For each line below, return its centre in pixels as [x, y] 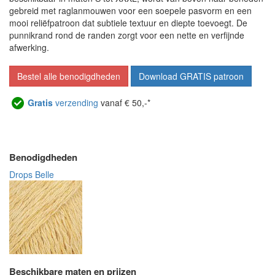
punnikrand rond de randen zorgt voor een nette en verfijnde [127, 35]
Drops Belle [32, 175]
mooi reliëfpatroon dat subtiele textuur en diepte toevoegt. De [128, 23]
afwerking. [29, 48]
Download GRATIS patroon [191, 76]
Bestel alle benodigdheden [69, 76]
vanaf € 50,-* [124, 103]
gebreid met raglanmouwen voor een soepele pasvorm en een [130, 11]
